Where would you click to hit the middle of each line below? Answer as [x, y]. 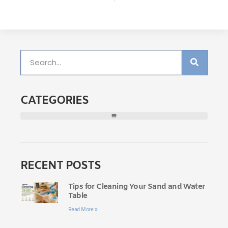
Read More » [83, 210]
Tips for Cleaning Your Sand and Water [136, 187]
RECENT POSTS [61, 166]
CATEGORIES [54, 101]
